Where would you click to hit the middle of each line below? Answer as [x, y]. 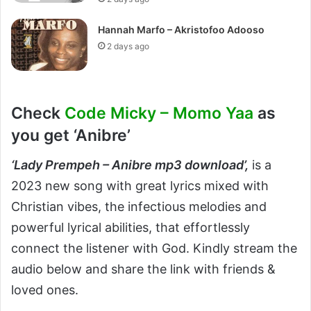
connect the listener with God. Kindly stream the [154, 248]
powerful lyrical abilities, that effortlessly [131, 227]
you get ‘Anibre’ [71, 135]
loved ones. [45, 289]
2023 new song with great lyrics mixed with [140, 185]
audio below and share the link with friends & [143, 269]
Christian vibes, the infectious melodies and [139, 206]
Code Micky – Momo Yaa [159, 113]
